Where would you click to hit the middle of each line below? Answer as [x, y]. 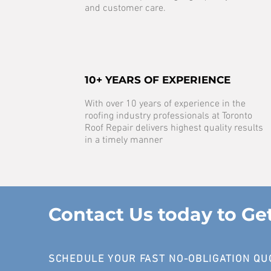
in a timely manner [124, 140]
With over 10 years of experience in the [165, 104]
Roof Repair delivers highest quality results [174, 128]
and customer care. [125, 8]
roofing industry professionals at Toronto [168, 116]
